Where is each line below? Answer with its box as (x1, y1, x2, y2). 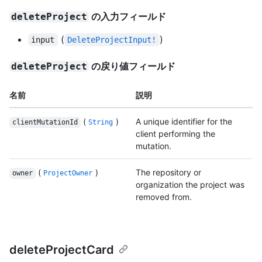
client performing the (136, 129, 215, 139)
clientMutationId (12, 118, 78, 127)
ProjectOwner (43, 169, 93, 178)
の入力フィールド (89, 11, 167, 23)
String (88, 118, 113, 127)
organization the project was (136, 180, 244, 190)
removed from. (136, 192, 192, 202)
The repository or (136, 167, 201, 178)
